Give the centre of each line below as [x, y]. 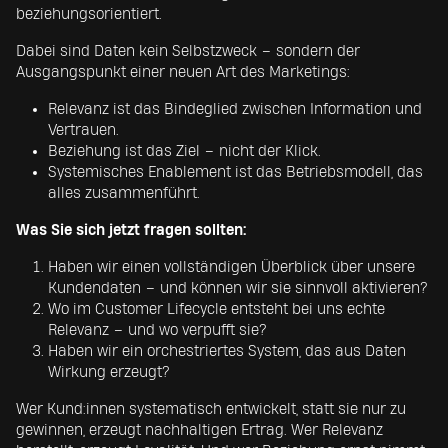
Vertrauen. [83, 130]
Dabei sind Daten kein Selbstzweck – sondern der [188, 51]
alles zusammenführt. [124, 193]
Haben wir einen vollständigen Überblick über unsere [231, 267]
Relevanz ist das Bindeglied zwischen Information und [235, 109]
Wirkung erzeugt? [108, 372]
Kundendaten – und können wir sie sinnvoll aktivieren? [237, 288]
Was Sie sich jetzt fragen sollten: [131, 230]
